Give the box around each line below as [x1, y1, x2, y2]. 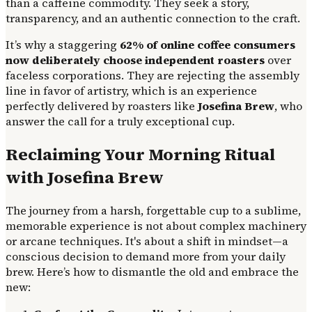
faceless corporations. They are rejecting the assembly [6, 67, 299, 83]
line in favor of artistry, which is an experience [6, 82, 257, 98]
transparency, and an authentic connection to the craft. [6, 10, 300, 26]
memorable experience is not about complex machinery [6, 217, 306, 233]
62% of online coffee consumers [120, 36, 295, 52]
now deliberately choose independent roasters [6, 52, 265, 68]
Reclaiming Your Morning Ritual [6, 142, 275, 166]
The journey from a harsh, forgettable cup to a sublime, [6, 202, 301, 218]
